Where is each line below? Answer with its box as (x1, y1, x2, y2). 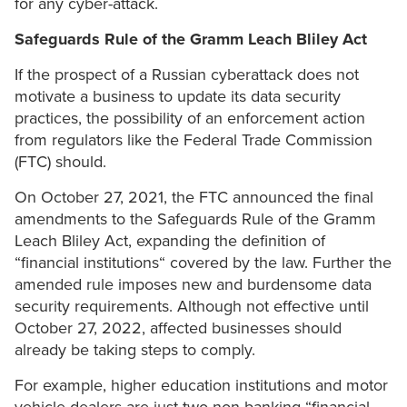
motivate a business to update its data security (15, 86, 341, 107)
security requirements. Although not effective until (15, 296, 369, 317)
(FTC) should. (15, 152, 106, 173)
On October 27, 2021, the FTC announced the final (15, 187, 373, 208)
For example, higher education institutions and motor (15, 375, 388, 396)
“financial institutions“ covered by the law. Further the (15, 253, 392, 273)
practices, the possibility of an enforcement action (15, 108, 365, 129)
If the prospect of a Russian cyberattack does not (15, 65, 359, 85)
